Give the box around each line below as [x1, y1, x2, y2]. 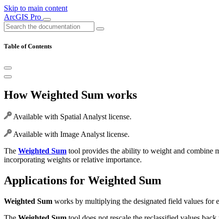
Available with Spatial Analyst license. [12, 112, 131, 121]
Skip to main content [4, 4, 67, 12]
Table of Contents [4, 43, 52, 50]
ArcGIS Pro [4, 13, 43, 21]
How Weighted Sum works [4, 88, 137, 102]
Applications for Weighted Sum [4, 174, 161, 187]
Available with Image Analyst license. [12, 130, 130, 139]
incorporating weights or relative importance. [4, 155, 142, 164]
